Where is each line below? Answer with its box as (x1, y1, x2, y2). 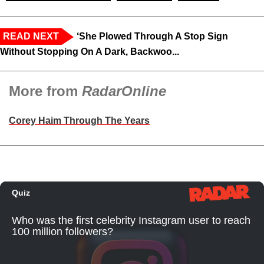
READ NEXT (3, 31, 59, 41)
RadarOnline (82, 82, 166, 99)
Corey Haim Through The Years (9, 115, 150, 126)
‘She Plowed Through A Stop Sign (77, 31, 228, 41)
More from (9, 82, 82, 99)
